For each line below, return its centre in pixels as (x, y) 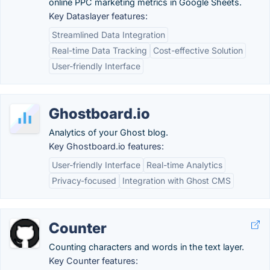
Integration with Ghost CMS (177, 181)
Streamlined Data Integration (108, 35)
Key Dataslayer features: (98, 16)
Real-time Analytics (184, 165)
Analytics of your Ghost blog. (108, 132)
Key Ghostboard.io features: (106, 146)
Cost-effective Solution (198, 50)
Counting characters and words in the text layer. (146, 247)
